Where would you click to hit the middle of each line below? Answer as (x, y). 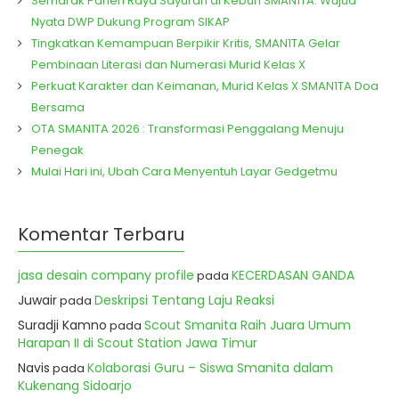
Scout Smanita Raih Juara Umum (248, 325)
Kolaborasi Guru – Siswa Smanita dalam (210, 368)
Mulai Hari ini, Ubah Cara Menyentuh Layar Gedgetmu (184, 171)
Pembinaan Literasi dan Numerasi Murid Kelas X (168, 65)
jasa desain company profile (106, 275)
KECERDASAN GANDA (293, 275)
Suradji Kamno (62, 325)
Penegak (57, 150)
